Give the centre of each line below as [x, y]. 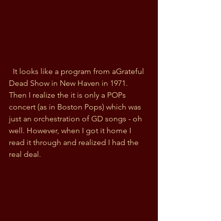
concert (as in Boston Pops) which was [76, 107]
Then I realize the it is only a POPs [68, 95]
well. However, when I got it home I [71, 130]
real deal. [26, 154]
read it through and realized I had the [75, 142]
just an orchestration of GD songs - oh [76, 118]
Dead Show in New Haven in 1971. [69, 83]
